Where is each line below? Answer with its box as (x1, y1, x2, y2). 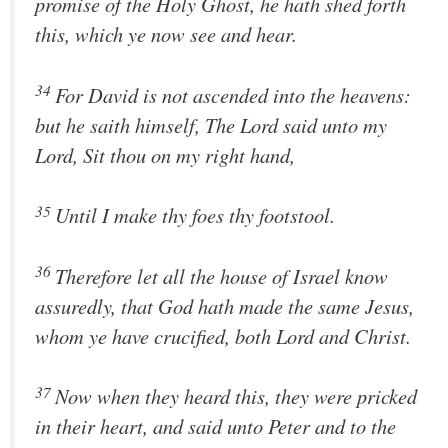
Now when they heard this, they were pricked (55, 382, 417, 411)
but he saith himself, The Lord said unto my (35, 110, 387, 139)
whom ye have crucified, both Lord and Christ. (35, 321, 411, 350)
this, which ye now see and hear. (35, 20, 297, 49)
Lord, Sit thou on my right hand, (35, 140, 295, 169)
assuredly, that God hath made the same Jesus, (35, 291, 414, 320)
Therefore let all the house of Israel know (55, 261, 388, 290)
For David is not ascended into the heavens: (55, 80, 411, 109)
